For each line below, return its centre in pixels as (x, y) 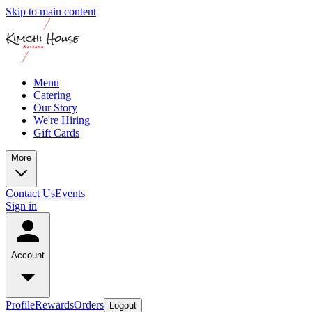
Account (28, 255)
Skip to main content (51, 11)
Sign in (21, 206)
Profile (20, 305)
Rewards (54, 305)
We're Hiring (62, 120)
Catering (52, 95)
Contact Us (30, 193)
